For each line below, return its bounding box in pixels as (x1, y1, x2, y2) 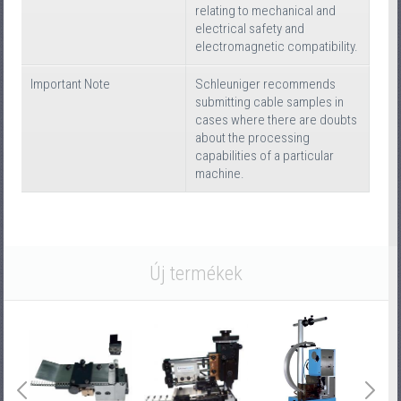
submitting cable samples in (195, 93, 345, 110)
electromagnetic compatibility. (195, 38, 359, 55)
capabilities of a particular (195, 147, 335, 164)
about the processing (195, 129, 311, 146)
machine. (195, 165, 245, 182)
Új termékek (149, 260, 243, 285)
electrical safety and (195, 20, 305, 37)
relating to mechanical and (195, 2, 337, 19)
